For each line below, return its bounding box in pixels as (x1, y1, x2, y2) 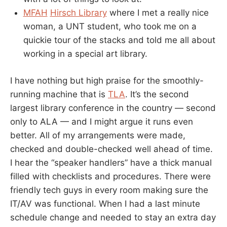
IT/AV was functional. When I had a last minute (10, 198, 200, 209)
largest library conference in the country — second (10, 102, 216, 113)
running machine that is (10, 89, 108, 99)
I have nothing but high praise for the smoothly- (10, 75, 204, 86)
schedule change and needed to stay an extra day (10, 212, 216, 222)
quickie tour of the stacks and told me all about (23, 35, 215, 46)
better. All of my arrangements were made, (10, 130, 185, 140)
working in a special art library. (23, 49, 147, 59)
